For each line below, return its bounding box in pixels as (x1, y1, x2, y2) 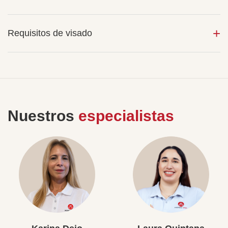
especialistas (78, 107, 174, 124)
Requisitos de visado (8, 28, 92, 38)
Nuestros (8, 107, 78, 124)
